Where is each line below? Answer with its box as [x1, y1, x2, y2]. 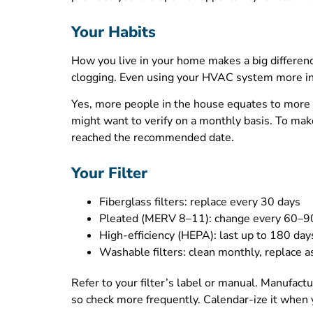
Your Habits [71, 21, 156, 43]
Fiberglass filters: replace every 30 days [99, 194, 300, 210]
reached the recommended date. [71, 130, 234, 146]
